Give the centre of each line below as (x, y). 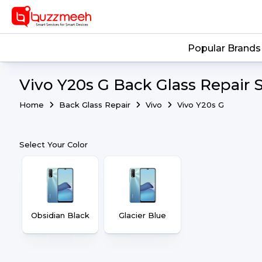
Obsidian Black (61, 215)
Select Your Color (54, 144)
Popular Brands (224, 49)
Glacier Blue (143, 215)
